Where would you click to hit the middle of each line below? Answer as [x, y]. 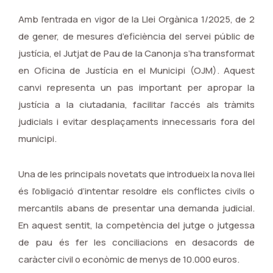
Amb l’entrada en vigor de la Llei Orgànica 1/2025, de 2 [136, 19]
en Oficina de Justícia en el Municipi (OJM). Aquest [136, 71]
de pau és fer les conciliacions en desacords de [136, 243]
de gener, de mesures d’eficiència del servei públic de [136, 37]
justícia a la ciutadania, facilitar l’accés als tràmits [136, 105]
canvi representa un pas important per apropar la [136, 88]
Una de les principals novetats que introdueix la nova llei [136, 174]
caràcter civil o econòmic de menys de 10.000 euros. [130, 260]
